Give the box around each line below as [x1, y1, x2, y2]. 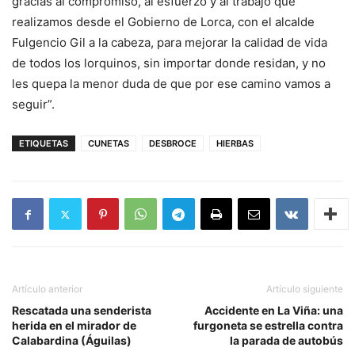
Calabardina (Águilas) [12, 334, 132, 348]
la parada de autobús [230, 334, 343, 348]
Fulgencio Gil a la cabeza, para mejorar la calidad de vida [12, 35, 327, 51]
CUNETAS [88, 138, 129, 150]
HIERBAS [216, 138, 254, 150]
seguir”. [12, 97, 55, 113]
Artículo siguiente [266, 283, 343, 296]
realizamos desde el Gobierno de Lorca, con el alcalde [12, 14, 315, 30]
